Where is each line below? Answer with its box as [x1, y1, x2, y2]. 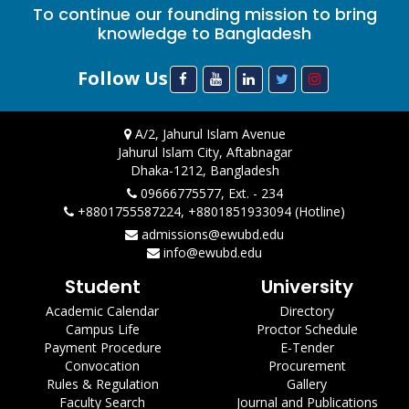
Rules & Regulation [46, 375, 159, 393]
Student [64, 274, 141, 300]
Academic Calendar [46, 302, 159, 320]
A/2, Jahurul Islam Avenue [131, 125, 286, 143]
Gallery [287, 375, 327, 393]
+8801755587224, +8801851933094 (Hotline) [74, 203, 345, 221]
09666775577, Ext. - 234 [136, 184, 283, 203]
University [260, 274, 353, 300]
